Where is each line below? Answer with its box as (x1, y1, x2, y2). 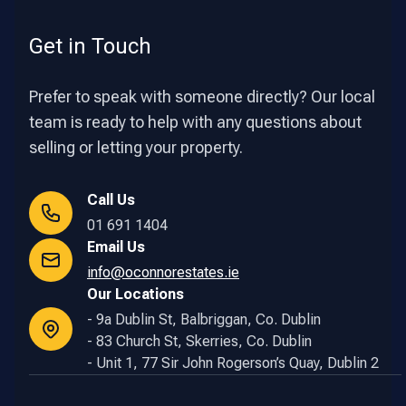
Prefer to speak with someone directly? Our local (29, 86, 375, 106)
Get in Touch (29, 33, 151, 59)
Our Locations (87, 285, 184, 303)
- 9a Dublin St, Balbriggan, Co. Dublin (87, 310, 321, 328)
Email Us (87, 237, 145, 256)
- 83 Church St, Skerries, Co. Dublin (87, 332, 312, 350)
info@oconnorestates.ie (87, 263, 239, 281)
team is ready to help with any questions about (29, 111, 362, 131)
